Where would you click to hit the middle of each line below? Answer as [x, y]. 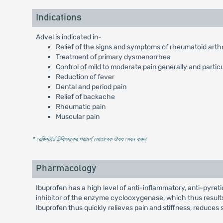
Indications [58, 18]
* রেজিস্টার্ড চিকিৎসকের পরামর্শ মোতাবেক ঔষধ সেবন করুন [89, 139]
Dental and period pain [91, 87]
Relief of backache [85, 97]
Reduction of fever [85, 77]
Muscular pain [77, 117]
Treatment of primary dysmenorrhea [113, 57]
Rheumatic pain [80, 107]
